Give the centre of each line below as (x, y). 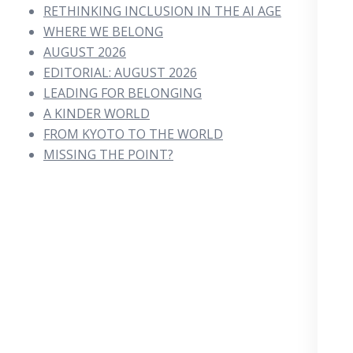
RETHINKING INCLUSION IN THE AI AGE (162, 11)
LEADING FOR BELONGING (123, 93)
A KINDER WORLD (97, 113)
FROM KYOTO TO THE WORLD (133, 134)
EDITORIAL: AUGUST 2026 (120, 72)
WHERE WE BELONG (103, 31)
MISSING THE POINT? (108, 154)
